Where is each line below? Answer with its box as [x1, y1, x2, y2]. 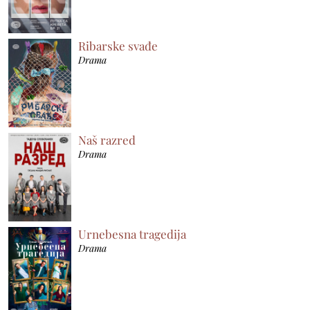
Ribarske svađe [78, 37, 158, 53]
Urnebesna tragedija [78, 226, 187, 241]
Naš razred [78, 131, 136, 147]
